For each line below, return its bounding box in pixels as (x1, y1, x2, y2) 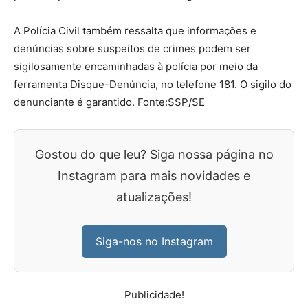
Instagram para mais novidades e (58, 168, 250, 183)
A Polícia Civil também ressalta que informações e (14, 24, 256, 37)
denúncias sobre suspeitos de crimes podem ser (14, 42, 251, 55)
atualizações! (116, 190, 192, 204)
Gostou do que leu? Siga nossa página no (34, 147, 274, 162)
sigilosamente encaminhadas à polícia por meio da (14, 60, 258, 73)
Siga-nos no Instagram (95, 234, 213, 248)
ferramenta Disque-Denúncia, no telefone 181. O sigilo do (14, 78, 291, 91)
